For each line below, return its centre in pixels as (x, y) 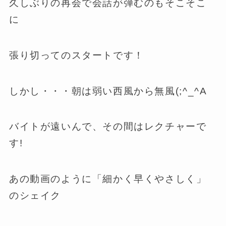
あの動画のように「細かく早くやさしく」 (108, 179)
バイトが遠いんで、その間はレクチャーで (108, 127)
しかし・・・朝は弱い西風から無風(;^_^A (108, 91)
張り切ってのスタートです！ (76, 55)
